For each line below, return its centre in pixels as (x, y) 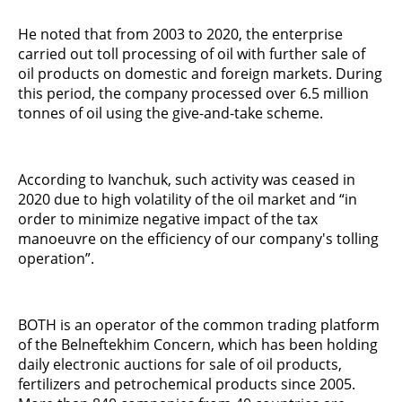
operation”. (56, 258)
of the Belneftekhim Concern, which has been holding (198, 344)
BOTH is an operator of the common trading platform (199, 324)
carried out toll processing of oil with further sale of (192, 53)
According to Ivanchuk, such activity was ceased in (187, 179)
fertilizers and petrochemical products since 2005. (187, 384)
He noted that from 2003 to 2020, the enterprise (180, 34)
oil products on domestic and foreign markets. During (200, 73)
